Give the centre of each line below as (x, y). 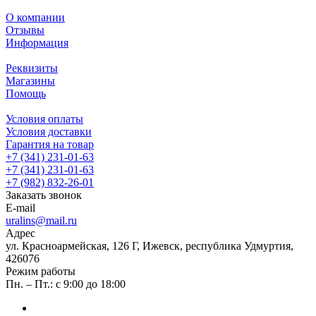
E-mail (20, 207)
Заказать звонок (44, 195)
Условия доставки (49, 131)
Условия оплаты (44, 119)
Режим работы (41, 271)
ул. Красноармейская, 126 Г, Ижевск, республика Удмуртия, (150, 245)
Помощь (26, 93)
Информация (37, 42)
